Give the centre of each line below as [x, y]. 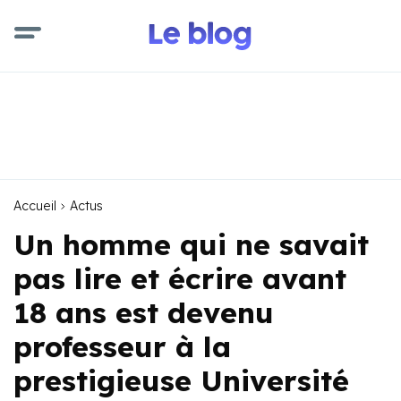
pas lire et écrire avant [180, 278]
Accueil [35, 206]
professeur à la [122, 346]
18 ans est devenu [144, 312]
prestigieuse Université [181, 380]
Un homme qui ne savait [191, 244]
